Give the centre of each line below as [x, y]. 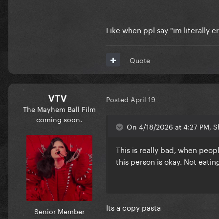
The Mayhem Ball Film [59, 108]
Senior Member [59, 210]
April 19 [143, 99]
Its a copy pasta [133, 207]
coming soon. [59, 119]
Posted [118, 99]
